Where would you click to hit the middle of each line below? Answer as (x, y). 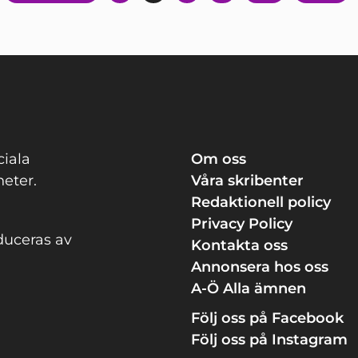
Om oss (219, 159)
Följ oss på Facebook (267, 318)
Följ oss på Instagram (269, 340)
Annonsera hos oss (260, 267)
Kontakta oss (239, 246)
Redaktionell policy (261, 203)
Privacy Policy (242, 224)
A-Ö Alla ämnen (249, 289)
